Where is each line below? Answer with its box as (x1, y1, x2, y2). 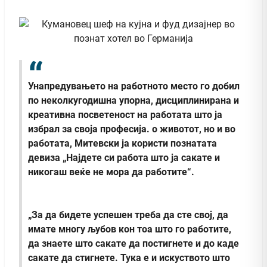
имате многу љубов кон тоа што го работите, (28, 223, 231, 235)
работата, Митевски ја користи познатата (28, 138, 217, 150)
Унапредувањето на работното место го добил (28, 80, 240, 92)
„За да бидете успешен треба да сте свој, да (28, 209, 228, 221)
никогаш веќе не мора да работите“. (28, 166, 194, 178)
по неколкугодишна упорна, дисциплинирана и (28, 95, 239, 107)
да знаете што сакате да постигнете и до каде (28, 238, 239, 250)
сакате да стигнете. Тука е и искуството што (28, 252, 230, 264)
